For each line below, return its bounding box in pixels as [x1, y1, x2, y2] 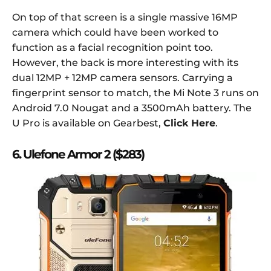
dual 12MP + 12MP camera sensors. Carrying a [12, 71, 233, 83]
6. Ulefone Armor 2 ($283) [12, 146, 144, 162]
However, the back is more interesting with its [12, 56, 238, 68]
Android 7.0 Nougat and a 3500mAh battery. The [12, 102, 252, 114]
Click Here [163, 117, 215, 129]
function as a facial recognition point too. [12, 41, 213, 53]
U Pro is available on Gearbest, [12, 117, 163, 129]
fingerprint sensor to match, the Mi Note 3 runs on [12, 87, 259, 99]
